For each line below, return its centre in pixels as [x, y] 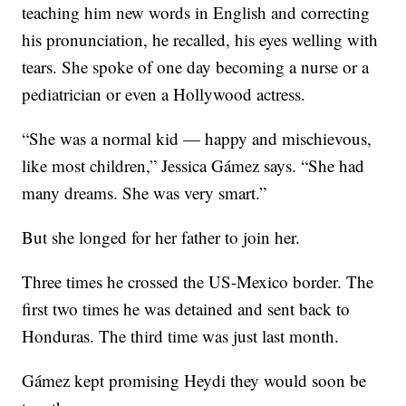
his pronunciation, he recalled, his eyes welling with [200, 39]
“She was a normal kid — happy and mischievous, [197, 138]
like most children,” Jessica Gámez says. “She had [193, 165]
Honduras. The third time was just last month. [181, 336]
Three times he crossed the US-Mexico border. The [198, 281]
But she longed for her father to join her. [161, 237]
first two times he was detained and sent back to [186, 309]
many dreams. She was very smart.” [145, 193]
